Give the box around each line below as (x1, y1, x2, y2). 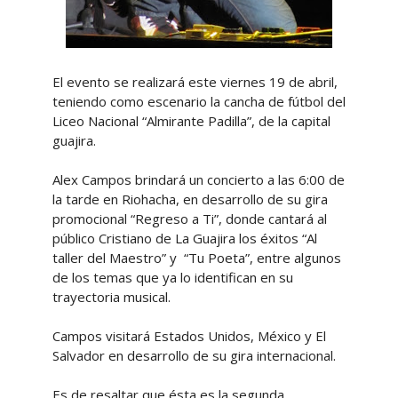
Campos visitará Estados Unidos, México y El (52, 327, 326, 345)
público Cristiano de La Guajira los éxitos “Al (52, 229, 317, 247)
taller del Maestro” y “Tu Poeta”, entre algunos (52, 249, 341, 267)
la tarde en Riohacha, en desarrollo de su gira (52, 190, 328, 208)
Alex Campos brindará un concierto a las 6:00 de (52, 171, 345, 188)
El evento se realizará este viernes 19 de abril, (52, 73, 338, 91)
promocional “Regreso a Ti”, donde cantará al (52, 210, 327, 227)
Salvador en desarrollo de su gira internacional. (52, 346, 336, 364)
